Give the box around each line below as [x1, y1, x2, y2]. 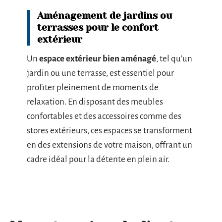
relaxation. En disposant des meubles [27, 97, 163, 107]
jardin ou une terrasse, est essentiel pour [27, 68, 174, 78]
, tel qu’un [156, 54, 192, 63]
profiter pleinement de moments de [27, 83, 159, 92]
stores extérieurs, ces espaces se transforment [27, 126, 192, 135]
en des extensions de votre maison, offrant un [27, 140, 192, 150]
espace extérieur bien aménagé [39, 54, 156, 63]
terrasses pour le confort [37, 22, 159, 33]
